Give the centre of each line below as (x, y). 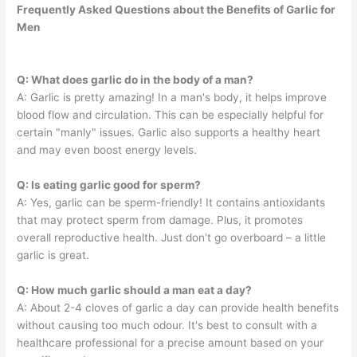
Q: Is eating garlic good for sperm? (109, 184)
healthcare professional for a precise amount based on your (171, 342)
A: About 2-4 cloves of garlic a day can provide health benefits (178, 307)
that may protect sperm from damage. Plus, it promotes (160, 220)
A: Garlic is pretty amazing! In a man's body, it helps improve (172, 98)
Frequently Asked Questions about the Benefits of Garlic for (177, 10)
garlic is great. (53, 255)
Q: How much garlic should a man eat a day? (135, 290)
